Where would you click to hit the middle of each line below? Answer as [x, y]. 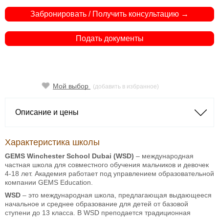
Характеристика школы [52, 142]
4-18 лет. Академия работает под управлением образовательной [109, 173]
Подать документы [109, 38]
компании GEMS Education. [49, 182]
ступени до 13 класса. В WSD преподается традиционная [98, 212]
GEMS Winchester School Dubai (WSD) [70, 156]
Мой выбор [72, 86]
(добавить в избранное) [126, 86]
